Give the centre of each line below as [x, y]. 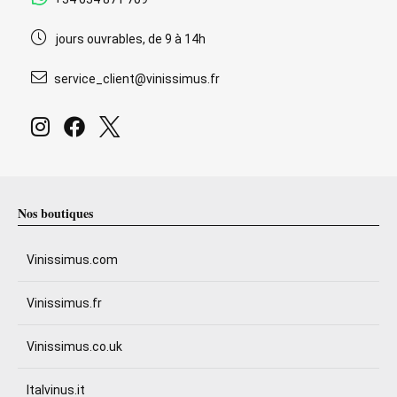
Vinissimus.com [72, 260]
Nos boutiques [55, 213]
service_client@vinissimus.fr [137, 79]
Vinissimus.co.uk [74, 346]
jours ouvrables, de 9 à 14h [131, 39]
